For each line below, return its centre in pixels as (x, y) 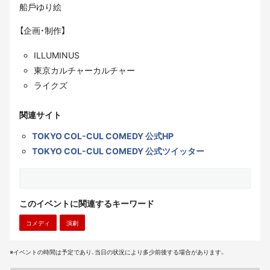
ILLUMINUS (57, 55)
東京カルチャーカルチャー (84, 71)
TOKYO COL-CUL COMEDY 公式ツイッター (118, 151)
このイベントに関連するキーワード (87, 204)
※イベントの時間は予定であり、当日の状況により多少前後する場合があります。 (118, 252)
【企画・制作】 (42, 31)
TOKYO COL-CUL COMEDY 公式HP (103, 136)
